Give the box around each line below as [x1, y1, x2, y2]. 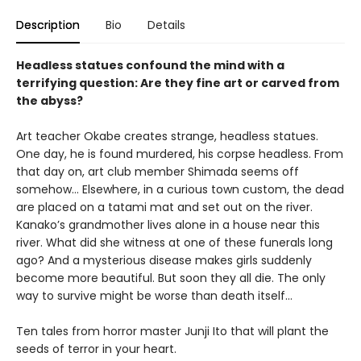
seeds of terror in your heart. [16, 341, 176, 357]
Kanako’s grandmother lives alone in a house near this [16, 217, 320, 233]
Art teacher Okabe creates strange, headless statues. [16, 128, 318, 144]
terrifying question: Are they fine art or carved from [16, 75, 339, 91]
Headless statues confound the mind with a [16, 57, 284, 73]
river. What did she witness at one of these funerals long [16, 234, 333, 251]
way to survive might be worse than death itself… [16, 288, 293, 304]
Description [16, 17, 80, 33]
